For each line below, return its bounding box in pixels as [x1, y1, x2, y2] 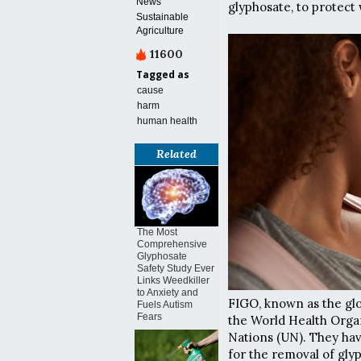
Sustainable [136, 11, 189, 23]
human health [137, 115, 197, 127]
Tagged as [136, 68, 189, 81]
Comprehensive [137, 239, 207, 250]
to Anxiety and [137, 287, 198, 298]
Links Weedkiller [137, 275, 210, 286]
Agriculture [136, 25, 184, 36]
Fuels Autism [137, 299, 193, 310]
